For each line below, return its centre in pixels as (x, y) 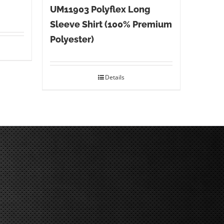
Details (114, 77)
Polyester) (72, 39)
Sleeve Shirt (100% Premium (111, 24)
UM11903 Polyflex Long (100, 9)
